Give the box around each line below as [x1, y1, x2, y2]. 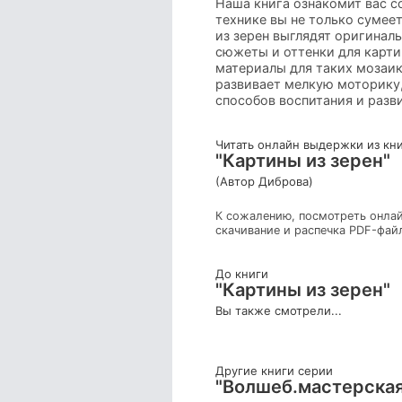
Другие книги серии [215, 363, 333, 379]
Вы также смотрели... [215, 303, 342, 319]
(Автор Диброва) [215, 174, 313, 189]
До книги [215, 267, 268, 282]
